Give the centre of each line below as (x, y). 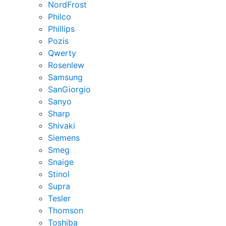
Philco (60, 16)
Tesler (59, 198)
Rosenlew (66, 65)
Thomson (66, 210)
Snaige (61, 162)
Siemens (64, 137)
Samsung (65, 77)
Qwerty (62, 53)
